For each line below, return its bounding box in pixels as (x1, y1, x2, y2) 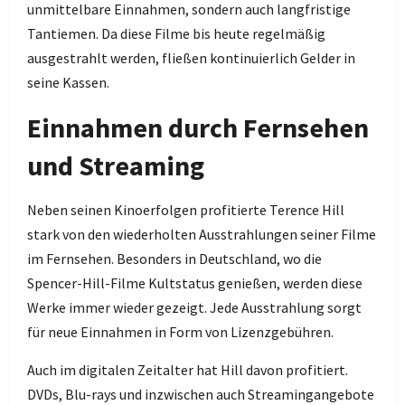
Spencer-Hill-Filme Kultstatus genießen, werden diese (27, 274, 363, 292)
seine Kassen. (27, 73, 109, 91)
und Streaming (27, 148, 204, 183)
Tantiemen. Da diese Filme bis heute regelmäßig (27, 24, 325, 42)
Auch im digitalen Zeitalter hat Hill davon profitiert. (27, 361, 348, 379)
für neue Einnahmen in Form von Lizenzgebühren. (27, 323, 334, 341)
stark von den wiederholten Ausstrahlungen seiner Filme (27, 225, 376, 243)
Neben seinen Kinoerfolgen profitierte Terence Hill (27, 201, 344, 219)
